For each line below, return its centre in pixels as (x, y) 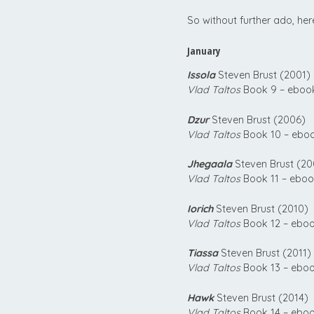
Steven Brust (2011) (265, 253)
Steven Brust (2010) (261, 209)
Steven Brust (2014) (261, 298)
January (204, 50)
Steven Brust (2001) (263, 75)
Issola (201, 75)
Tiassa (203, 253)
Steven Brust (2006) (257, 120)
